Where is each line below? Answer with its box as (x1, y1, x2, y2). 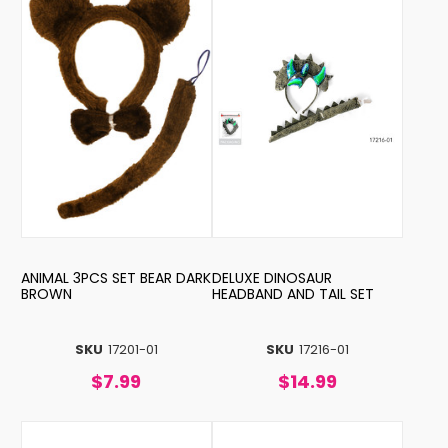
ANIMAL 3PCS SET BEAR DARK (20, 267, 140, 288)
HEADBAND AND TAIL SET (211, 283, 374, 304)
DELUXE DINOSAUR (211, 267, 332, 288)
